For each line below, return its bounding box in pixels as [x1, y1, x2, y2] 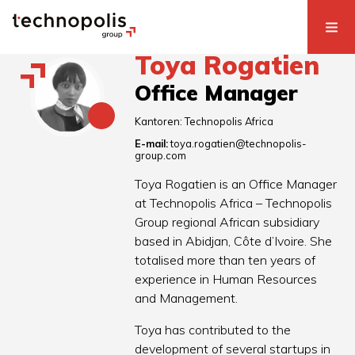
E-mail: [135, 137, 169, 151]
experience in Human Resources [135, 271, 318, 288]
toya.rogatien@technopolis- [170, 137, 307, 151]
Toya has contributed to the [135, 322, 292, 338]
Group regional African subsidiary [135, 214, 320, 231]
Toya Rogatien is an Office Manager [135, 176, 338, 193]
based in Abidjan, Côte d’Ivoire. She [135, 233, 333, 250]
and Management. [135, 290, 239, 307]
